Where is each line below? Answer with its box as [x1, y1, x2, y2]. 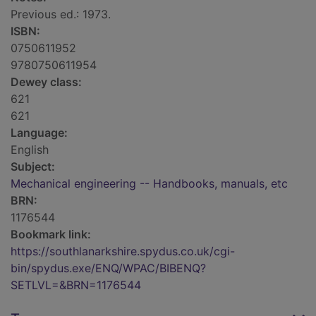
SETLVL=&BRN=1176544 [11, 278, 141, 293]
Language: [11, 126, 68, 140]
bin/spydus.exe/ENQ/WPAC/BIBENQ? [11, 261, 206, 276]
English [11, 142, 49, 157]
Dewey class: [11, 75, 82, 90]
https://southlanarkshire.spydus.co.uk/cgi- [11, 244, 235, 259]
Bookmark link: [11, 227, 91, 242]
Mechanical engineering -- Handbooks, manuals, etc [11, 176, 288, 191]
